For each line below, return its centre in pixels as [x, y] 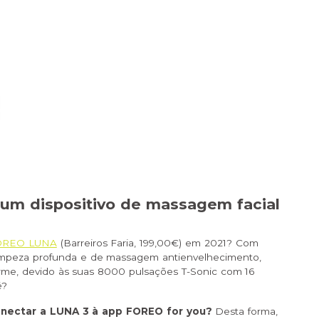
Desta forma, [247, 312]
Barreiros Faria [99, 243]
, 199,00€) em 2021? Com [196, 243]
